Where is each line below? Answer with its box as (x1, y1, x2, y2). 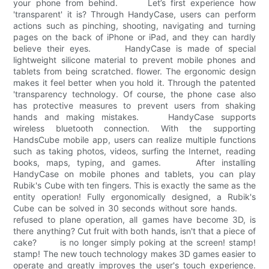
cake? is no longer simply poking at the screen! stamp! (13, 237, 256, 248)
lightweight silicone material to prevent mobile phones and (13, 55, 256, 65)
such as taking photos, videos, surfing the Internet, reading (13, 146, 256, 157)
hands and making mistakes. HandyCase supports (13, 112, 256, 122)
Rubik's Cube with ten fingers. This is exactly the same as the (13, 180, 256, 191)
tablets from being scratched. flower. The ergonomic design (13, 66, 256, 77)
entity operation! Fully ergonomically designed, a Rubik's (13, 192, 256, 202)
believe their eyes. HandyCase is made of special (13, 43, 256, 54)
